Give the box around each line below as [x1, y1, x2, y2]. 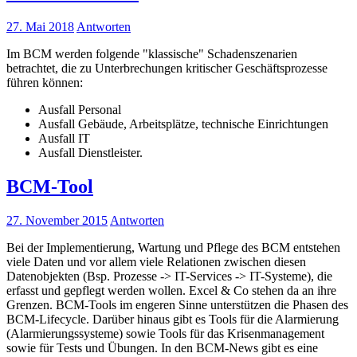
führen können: [6, 75, 83, 89]
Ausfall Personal [38, 102, 121, 116]
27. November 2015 [6, 213, 108, 227]
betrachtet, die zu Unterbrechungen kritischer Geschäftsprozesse [6, 61, 328, 75]
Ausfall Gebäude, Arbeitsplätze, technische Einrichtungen [38, 116, 328, 131]
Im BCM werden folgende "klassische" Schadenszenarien [6, 46, 297, 61]
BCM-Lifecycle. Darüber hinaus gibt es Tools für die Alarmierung [6, 312, 339, 326]
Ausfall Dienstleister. [38, 145, 143, 159]
